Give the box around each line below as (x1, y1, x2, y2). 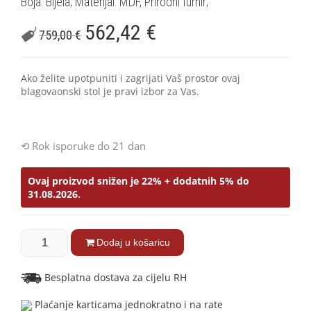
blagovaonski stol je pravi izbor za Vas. (21, 84, 199, 98)
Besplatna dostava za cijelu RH (42, 270, 187, 284)
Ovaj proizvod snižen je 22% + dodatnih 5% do (28, 174, 249, 187)
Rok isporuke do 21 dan (32, 138, 146, 153)
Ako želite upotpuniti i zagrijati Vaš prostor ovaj (21, 71, 240, 85)
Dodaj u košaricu (96, 236, 170, 248)
